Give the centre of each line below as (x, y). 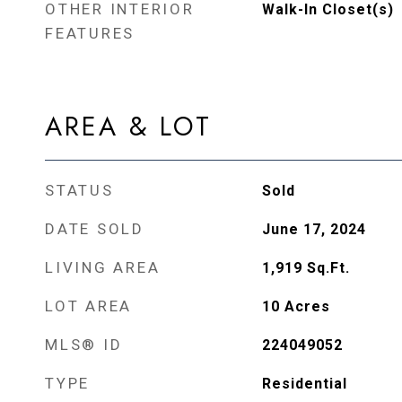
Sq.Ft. (328, 268)
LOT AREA (88, 306)
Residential (304, 384)
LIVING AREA (103, 267)
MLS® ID (84, 345)
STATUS (79, 190)
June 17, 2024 (314, 229)
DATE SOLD (95, 229)
